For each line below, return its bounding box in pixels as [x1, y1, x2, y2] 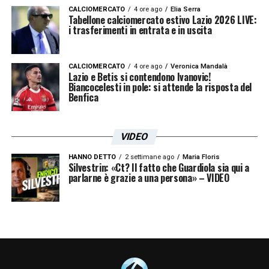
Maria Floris [182, 153, 220, 161]
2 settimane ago [124, 153, 174, 161]
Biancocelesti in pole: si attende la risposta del [68, 79, 252, 94]
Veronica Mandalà [170, 62, 228, 70]
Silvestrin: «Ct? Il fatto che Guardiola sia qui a [68, 160, 249, 175]
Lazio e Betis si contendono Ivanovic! [68, 69, 211, 84]
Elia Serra [170, 5, 201, 13]
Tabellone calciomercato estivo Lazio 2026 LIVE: [68, 12, 257, 27]
